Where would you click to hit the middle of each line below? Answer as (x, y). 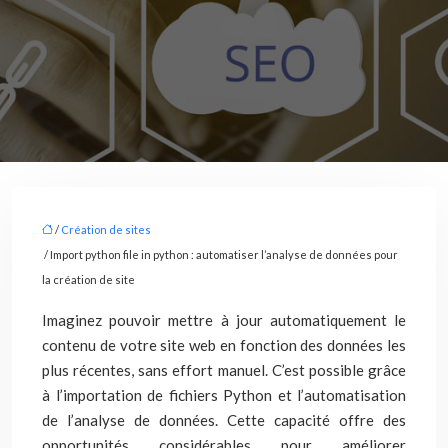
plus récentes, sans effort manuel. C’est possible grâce (224, 370)
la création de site (88, 279)
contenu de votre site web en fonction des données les (224, 345)
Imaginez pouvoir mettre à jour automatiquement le (224, 320)
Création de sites (106, 229)
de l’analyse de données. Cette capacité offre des (224, 420)
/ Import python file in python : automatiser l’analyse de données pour (220, 254)
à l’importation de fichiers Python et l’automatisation (224, 395)
